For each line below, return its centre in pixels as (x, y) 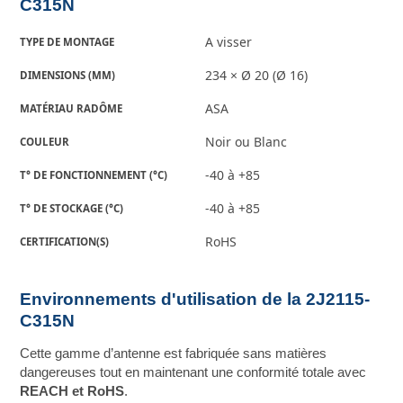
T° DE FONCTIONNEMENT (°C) (94, 175)
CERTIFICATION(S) (65, 241)
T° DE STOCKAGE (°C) (72, 208)
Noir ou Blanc (246, 141)
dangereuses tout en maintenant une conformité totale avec (193, 373)
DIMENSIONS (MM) (68, 75)
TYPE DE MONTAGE (67, 41)
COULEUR (45, 141)
